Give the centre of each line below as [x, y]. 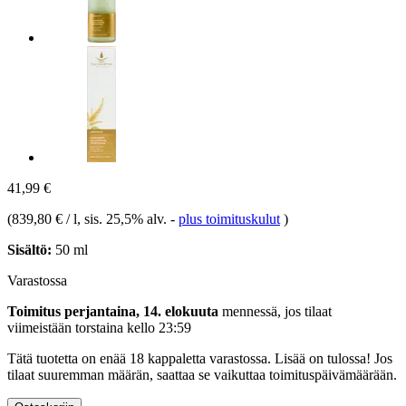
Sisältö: [29, 249]
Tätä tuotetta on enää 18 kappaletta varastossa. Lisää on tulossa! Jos [200, 358]
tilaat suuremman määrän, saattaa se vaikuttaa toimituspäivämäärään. [202, 374]
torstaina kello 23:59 [133, 327]
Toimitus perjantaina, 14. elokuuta [113, 311]
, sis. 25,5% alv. [124, 218]
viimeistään [41, 327]
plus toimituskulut [229, 218]
